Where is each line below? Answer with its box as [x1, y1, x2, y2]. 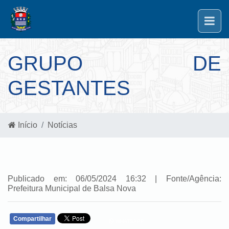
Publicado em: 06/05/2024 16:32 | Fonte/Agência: [8, 174, 221, 183]
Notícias [48, 121, 77, 129]
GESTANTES [8, 77, 130, 99]
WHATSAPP [113, 218, 144, 224]
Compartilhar [13, 215, 52, 223]
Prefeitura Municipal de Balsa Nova [8, 184, 136, 193]
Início [16, 121, 37, 129]
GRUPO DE [8, 52, 221, 75]
